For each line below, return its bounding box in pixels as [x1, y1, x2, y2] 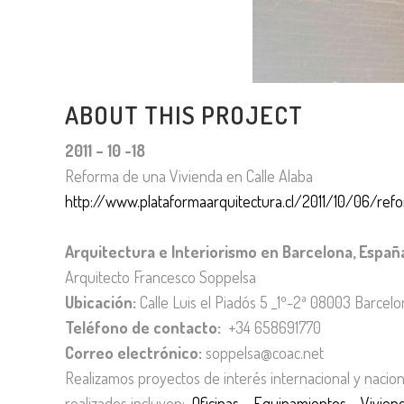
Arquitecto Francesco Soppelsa [65, 267, 256, 287]
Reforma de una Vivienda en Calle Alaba [65, 166, 313, 186]
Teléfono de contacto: [65, 317, 221, 337]
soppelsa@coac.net [202, 343, 324, 363]
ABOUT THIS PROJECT [65, 99, 303, 130]
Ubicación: [65, 292, 136, 312]
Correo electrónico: [65, 343, 202, 363]
